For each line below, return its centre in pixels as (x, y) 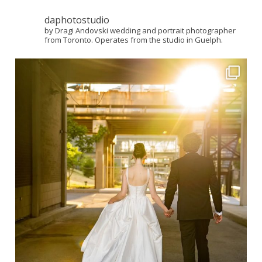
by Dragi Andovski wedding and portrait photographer (140, 31)
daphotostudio (77, 20)
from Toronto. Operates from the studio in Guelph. (133, 40)
